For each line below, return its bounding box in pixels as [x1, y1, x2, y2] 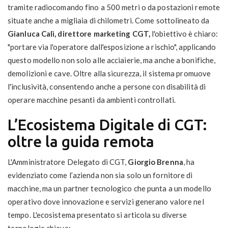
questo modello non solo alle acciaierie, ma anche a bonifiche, [8, 55, 216, 65]
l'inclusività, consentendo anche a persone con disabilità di [8, 82, 206, 92]
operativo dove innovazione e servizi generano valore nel [8, 197, 204, 207]
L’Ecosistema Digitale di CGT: [8, 116, 207, 134]
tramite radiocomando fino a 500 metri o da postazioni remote [8, 3, 220, 12]
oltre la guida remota [8, 133, 154, 151]
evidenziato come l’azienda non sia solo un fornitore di [8, 170, 193, 180]
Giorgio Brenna [128, 157, 183, 167]
